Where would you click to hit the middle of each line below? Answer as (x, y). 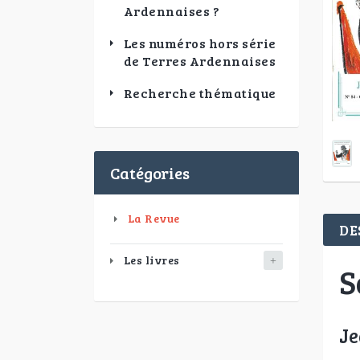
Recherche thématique (200, 93)
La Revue (153, 218)
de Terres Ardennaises (199, 61)
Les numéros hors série (200, 43)
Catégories (150, 173)
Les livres (151, 260)
